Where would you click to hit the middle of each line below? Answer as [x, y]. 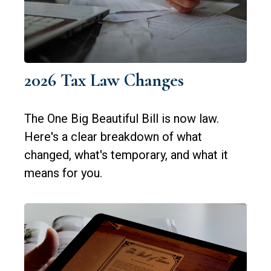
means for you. [63, 173]
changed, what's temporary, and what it [126, 155]
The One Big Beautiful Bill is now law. [122, 118]
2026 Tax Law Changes [104, 80]
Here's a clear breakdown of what [113, 136]
